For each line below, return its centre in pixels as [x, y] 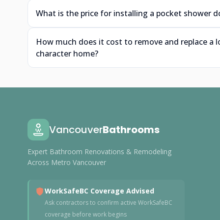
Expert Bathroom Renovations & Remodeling [99, 151]
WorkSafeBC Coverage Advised [99, 191]
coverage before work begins [86, 214]
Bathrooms [131, 130]
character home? [67, 54]
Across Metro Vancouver [67, 162]
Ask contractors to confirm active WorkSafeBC [109, 203]
